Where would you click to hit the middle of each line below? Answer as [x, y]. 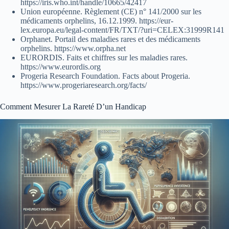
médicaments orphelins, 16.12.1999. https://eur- [97, 21]
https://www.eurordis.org [61, 67]
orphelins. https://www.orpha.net [73, 49]
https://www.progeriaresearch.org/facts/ [84, 85]
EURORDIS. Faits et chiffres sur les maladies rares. [104, 58]
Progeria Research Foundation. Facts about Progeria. [105, 76]
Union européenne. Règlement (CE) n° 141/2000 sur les [111, 12]
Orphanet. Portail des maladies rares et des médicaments [110, 39]
